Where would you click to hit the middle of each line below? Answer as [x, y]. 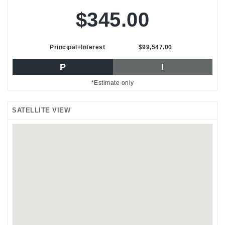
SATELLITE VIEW [41, 110]
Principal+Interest [77, 47]
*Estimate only [113, 83]
